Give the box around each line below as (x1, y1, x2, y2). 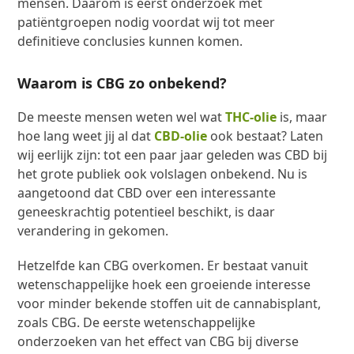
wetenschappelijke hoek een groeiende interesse (17, 275, 311, 293)
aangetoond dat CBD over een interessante (17, 183, 277, 201)
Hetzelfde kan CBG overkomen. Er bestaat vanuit (17, 256, 309, 274)
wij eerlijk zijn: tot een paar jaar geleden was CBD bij (17, 145, 328, 164)
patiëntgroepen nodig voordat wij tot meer (17, 13, 276, 31)
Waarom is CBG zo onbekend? (17, 73, 228, 92)
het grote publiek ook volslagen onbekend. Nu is (17, 164, 308, 183)
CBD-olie (154, 126, 208, 145)
